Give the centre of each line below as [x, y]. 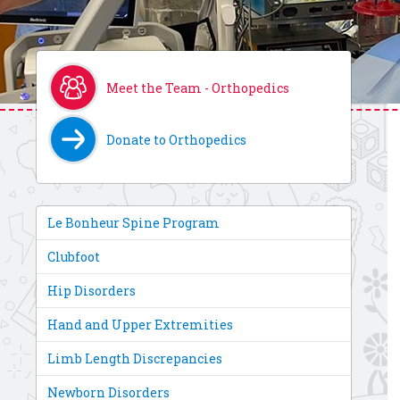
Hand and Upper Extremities [140, 325]
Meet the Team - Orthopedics [198, 87]
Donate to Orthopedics [176, 139]
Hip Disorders [92, 291]
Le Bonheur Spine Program [133, 223]
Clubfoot [74, 257]
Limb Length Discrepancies [135, 358]
